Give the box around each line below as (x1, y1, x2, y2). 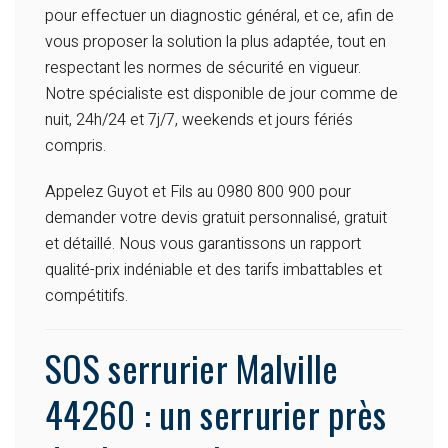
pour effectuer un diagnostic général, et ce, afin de (45, 4, 394, 29)
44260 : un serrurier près (45, 387, 387, 441)
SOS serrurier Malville (45, 341, 339, 395)
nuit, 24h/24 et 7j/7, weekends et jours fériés (45, 108, 353, 133)
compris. (45, 134, 106, 159)
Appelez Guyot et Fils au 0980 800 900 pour (45, 180, 351, 205)
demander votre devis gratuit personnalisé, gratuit (45, 206, 387, 231)
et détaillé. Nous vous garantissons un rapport (45, 232, 361, 257)
